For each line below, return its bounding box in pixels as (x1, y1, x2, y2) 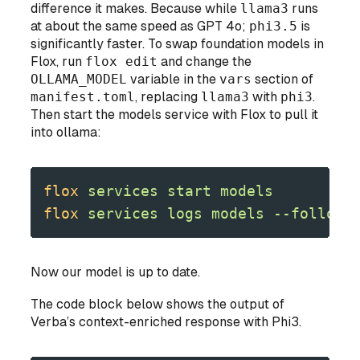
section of (252, 71, 314, 87)
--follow (264, 204, 345, 222)
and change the (157, 53, 252, 69)
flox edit (85, 53, 158, 69)
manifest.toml (31, 88, 136, 104)
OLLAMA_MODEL (31, 71, 128, 87)
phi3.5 (249, 18, 298, 34)
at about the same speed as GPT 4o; (31, 18, 250, 34)
